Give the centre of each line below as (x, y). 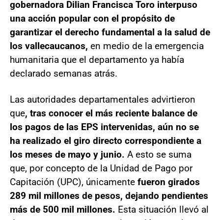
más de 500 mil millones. (64, 209)
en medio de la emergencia (147, 46)
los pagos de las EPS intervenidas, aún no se (104, 127)
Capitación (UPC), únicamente (74, 182)
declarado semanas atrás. (64, 73)
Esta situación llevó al (163, 209)
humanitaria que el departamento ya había (97, 59)
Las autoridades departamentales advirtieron (103, 99)
